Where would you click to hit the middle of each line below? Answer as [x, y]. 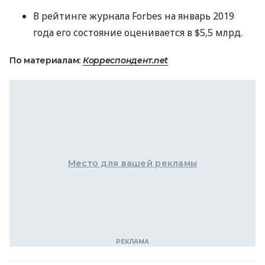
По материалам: [46, 61]
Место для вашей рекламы [132, 164]
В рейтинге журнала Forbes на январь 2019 [134, 16]
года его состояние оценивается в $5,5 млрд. [138, 33]
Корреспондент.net [125, 61]
